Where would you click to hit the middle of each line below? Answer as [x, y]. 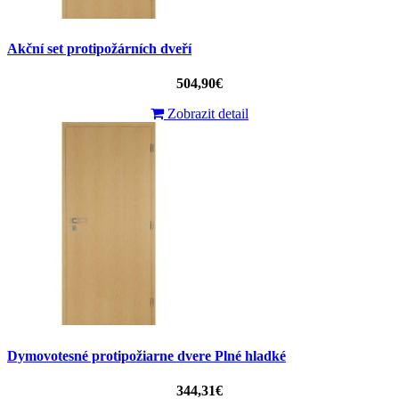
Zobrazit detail [206, 114]
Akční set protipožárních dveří [99, 49]
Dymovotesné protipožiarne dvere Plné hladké [147, 355]
